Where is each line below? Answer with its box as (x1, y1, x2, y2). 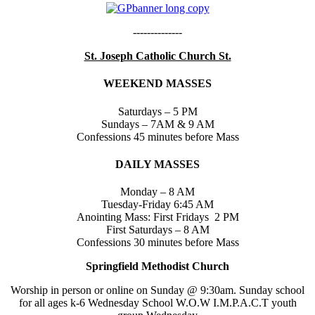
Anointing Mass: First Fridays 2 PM (76, 211, 239, 224)
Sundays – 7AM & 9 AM (101, 117, 214, 130)
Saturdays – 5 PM (117, 105, 198, 117)
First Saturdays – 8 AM (105, 224, 210, 236)
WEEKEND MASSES (103, 77, 212, 90)
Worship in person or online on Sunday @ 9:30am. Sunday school (11, 284, 304, 297)
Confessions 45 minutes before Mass (76, 130, 239, 143)
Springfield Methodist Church (86, 260, 229, 273)
